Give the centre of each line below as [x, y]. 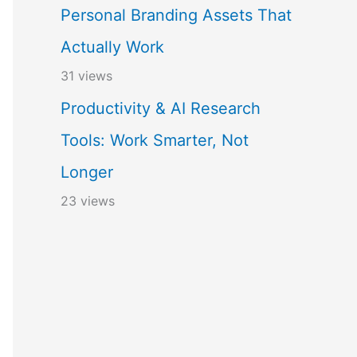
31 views [86, 76]
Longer [87, 172]
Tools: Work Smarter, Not [155, 140]
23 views [88, 201]
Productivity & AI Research [161, 108]
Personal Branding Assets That [176, 15]
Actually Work [112, 47]
